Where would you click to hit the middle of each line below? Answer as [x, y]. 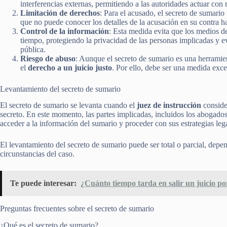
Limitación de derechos [60, 13]
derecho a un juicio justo [70, 67]
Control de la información [65, 31]
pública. [33, 49]
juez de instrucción [169, 105]
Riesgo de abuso [48, 58]
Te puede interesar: [43, 183]
